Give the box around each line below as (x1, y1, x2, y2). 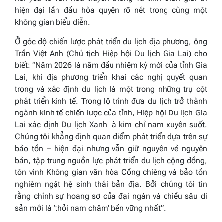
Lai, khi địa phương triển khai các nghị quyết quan (15, 72, 207, 82)
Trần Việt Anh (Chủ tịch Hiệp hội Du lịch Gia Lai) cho (15, 48, 207, 58)
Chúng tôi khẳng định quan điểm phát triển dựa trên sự (15, 131, 207, 141)
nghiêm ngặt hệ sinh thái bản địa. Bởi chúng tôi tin (15, 179, 207, 189)
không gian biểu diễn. (15, 17, 90, 27)
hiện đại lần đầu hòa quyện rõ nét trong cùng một (15, 5, 207, 15)
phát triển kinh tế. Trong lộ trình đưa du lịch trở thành (15, 96, 207, 106)
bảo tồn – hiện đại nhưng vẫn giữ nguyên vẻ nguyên (15, 143, 207, 153)
